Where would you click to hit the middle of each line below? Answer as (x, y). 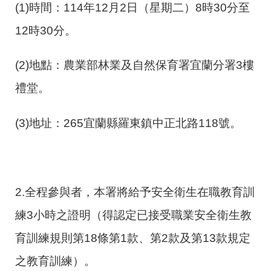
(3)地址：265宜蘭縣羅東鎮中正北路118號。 (128, 123)
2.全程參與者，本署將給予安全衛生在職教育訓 (135, 192)
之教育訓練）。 (55, 261)
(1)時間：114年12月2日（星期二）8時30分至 (132, 8)
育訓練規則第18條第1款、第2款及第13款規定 (133, 238)
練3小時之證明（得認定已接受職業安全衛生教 (133, 215)
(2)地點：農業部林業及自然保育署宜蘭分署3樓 (135, 65)
